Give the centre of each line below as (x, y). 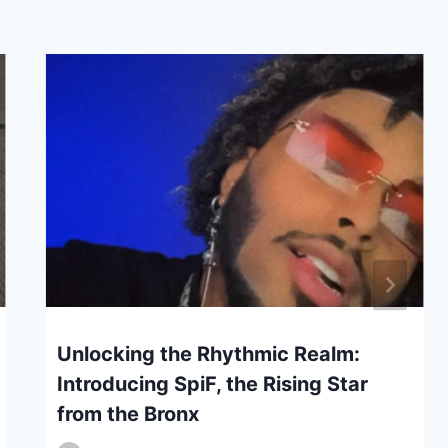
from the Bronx (127, 413)
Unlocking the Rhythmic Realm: (208, 353)
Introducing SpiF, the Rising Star (212, 383)
